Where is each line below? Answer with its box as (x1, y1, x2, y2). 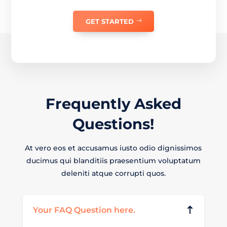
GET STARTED (86, 17, 134, 26)
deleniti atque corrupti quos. (61, 169, 166, 178)
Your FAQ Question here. (32, 205, 135, 215)
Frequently (45, 95, 130, 113)
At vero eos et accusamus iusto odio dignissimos (25, 143, 202, 153)
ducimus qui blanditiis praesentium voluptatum (26, 156, 201, 166)
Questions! (72, 115, 155, 133)
